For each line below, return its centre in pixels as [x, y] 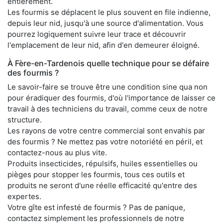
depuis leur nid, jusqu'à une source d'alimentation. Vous [106, 23]
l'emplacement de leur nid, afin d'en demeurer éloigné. [104, 45]
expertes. [24, 196]
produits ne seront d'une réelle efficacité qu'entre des [102, 185]
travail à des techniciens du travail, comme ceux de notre [108, 109]
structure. [25, 119]
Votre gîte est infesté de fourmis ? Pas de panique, [96, 207]
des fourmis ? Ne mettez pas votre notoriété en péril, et [105, 141]
